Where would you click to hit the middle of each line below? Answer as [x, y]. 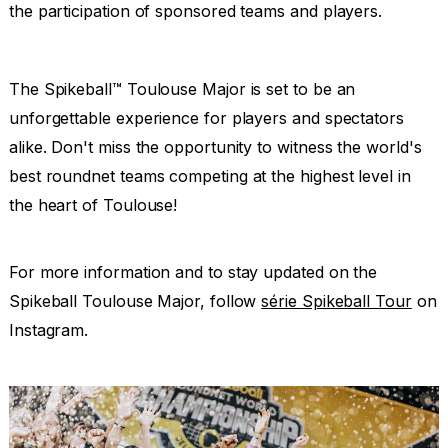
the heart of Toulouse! [93, 204]
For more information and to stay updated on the [193, 271]
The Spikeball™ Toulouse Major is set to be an [182, 88]
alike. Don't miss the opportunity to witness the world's [215, 146]
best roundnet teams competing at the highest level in [209, 175]
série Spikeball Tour [336, 300]
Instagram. [48, 329]
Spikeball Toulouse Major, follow [135, 300]
